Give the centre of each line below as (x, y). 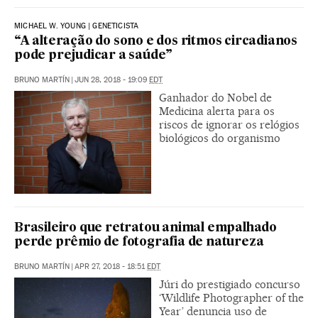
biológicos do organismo (220, 138)
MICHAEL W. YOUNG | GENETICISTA (77, 26)
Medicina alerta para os (217, 111)
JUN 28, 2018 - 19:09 (112, 79)
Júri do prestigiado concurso (230, 284)
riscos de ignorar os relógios (229, 124)
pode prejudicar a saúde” (94, 55)
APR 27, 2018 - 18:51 (111, 266)
